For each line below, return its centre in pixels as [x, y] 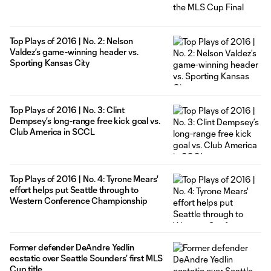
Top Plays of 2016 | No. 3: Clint [67, 109]
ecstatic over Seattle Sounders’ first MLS [87, 258]
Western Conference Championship [79, 200]
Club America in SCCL [53, 131]
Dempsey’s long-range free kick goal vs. [85, 120]
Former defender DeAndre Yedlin [72, 247]
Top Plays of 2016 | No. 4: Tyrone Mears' [84, 178]
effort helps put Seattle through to [74, 189]
